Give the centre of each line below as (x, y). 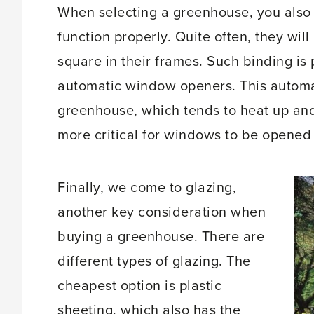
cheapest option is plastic (139, 286)
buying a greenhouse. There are (161, 237)
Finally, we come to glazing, (147, 187)
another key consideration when (162, 212)
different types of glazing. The (154, 261)
